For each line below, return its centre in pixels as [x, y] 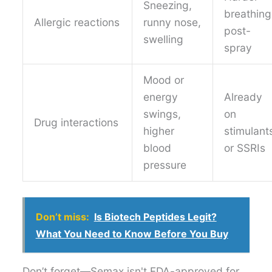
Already [243, 97]
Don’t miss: [62, 216]
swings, [162, 114]
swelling [163, 39]
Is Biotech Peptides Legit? [155, 216]
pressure [165, 165]
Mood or [163, 80]
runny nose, [172, 22]
